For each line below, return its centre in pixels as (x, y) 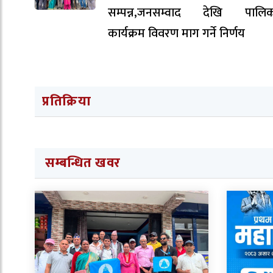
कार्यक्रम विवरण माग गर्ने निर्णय (176, 33)
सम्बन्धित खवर (83, 163)
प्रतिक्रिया (67, 101)
